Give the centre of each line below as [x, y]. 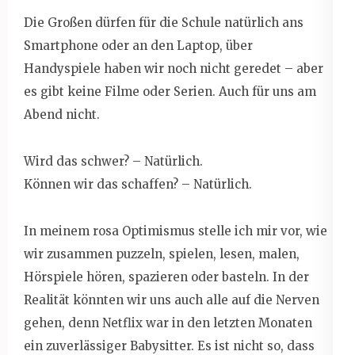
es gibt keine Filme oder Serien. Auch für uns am [170, 91]
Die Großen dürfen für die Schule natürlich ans [164, 22]
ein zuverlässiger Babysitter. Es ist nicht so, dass [169, 345]
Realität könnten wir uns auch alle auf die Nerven [172, 300]
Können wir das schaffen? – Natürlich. [138, 184]
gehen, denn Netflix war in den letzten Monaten [168, 323]
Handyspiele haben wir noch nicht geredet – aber [174, 68]
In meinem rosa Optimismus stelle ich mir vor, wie [176, 231]
